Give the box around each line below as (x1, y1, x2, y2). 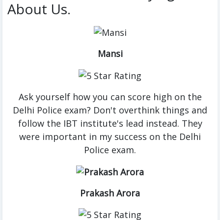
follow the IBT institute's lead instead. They (18, 117, 202, 129)
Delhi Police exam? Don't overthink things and (13, 104, 207, 116)
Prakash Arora (80, 187, 140, 199)
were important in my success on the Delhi (19, 130, 201, 142)
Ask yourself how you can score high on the (18, 90, 202, 103)
